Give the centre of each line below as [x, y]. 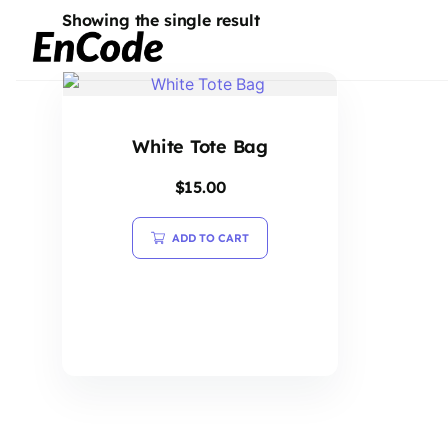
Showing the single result [161, 20]
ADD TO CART [210, 238]
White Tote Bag [200, 146]
